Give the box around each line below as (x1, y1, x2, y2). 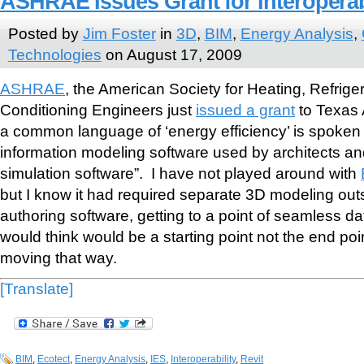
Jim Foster (82, 24, 156, 42)
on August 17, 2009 (101, 45, 242, 63)
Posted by (7, 24, 83, 42)
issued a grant (196, 101, 295, 119)
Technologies (7, 45, 102, 63)
